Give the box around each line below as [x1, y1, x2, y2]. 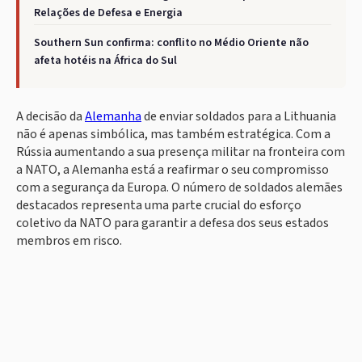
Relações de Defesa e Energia [34, 5, 183, 22]
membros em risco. [16, 232, 122, 250]
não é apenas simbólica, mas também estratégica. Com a [16, 125, 330, 144]
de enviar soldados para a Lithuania [141, 107, 336, 126]
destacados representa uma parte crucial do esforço [16, 196, 301, 215]
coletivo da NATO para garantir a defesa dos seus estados [16, 214, 329, 233]
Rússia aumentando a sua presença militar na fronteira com [16, 143, 345, 162]
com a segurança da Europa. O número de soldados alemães [16, 179, 343, 197]
